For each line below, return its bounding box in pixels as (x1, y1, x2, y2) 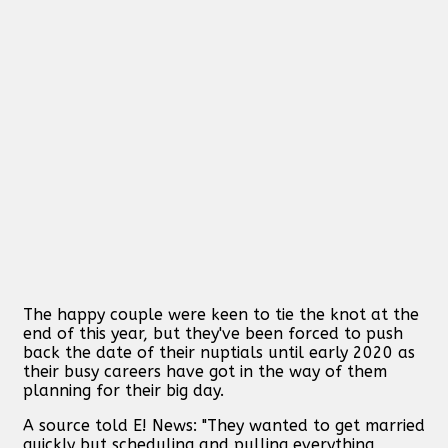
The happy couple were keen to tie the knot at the (23, 304, 419, 324)
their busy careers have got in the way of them (23, 361, 387, 381)
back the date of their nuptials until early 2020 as (23, 342, 415, 362)
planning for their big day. (23, 380, 224, 400)
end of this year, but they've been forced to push (23, 323, 403, 343)
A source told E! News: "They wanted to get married (23, 415, 425, 435)
